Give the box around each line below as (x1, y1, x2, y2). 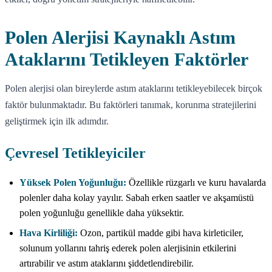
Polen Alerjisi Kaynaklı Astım (5, 27, 236, 47)
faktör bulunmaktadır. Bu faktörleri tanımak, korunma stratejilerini (5, 99, 256, 110)
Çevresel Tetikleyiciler (5, 144, 146, 161)
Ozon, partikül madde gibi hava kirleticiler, (78, 227, 243, 238)
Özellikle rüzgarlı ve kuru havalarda (126, 177, 266, 188)
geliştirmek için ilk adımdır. (5, 115, 109, 126)
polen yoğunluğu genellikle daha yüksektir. (19, 207, 184, 218)
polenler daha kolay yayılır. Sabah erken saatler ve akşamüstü (19, 192, 254, 203)
